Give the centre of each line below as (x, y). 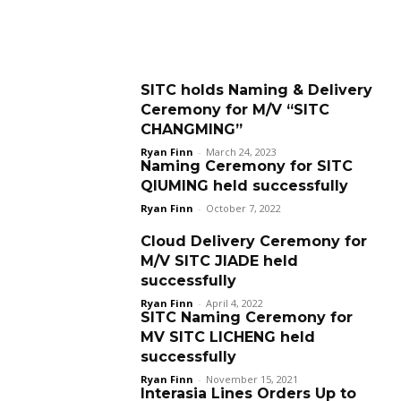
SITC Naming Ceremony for (247, 317)
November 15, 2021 (252, 379)
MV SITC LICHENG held (228, 337)
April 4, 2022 (235, 303)
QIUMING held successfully (244, 186)
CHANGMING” (192, 129)
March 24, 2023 (241, 152)
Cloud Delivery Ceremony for (254, 241)
